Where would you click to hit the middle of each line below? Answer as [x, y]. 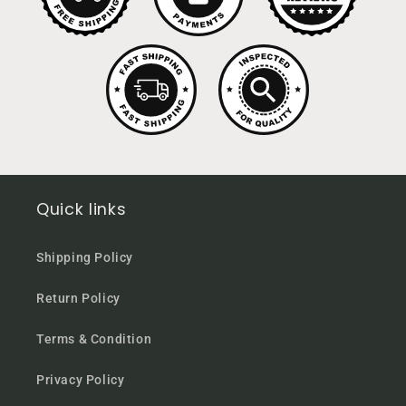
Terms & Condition [94, 338]
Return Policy [78, 298]
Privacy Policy [81, 379]
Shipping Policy [85, 257]
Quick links [82, 209]
